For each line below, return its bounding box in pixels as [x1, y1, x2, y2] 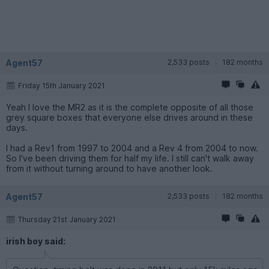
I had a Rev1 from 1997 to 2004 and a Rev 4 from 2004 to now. [6, 142, 258, 153]
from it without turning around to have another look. [6, 163, 213, 174]
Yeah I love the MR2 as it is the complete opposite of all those [6, 101, 253, 112]
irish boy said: [6, 235, 65, 246]
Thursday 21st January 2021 [18, 214, 116, 224]
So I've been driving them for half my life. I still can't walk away [6, 153, 254, 163]
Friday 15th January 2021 [18, 80, 105, 90]
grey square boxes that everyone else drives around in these [6, 112, 253, 122]
